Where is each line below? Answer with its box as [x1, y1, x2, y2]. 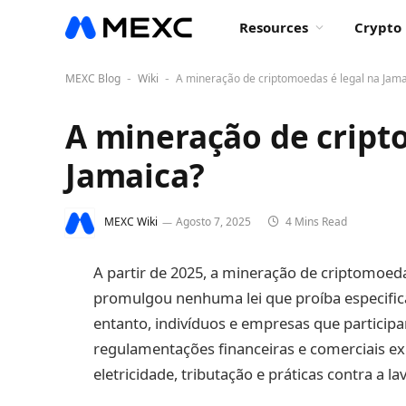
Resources [239, 18, 308, 36]
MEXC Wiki [104, 214, 158, 230]
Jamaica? [65, 154, 205, 197]
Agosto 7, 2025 [176, 214, 251, 230]
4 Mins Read [283, 214, 347, 230]
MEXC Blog [65, 71, 121, 86]
